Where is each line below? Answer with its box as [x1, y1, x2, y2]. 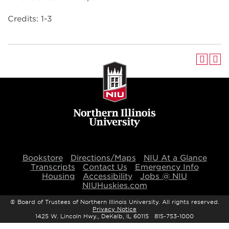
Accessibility [83, 172, 132, 181]
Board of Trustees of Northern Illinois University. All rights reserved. [17, 198, 219, 205]
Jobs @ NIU [140, 172, 187, 181]
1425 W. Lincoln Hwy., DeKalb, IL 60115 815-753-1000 [35, 213, 194, 220]
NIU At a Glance [143, 153, 207, 163]
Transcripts [30, 163, 75, 172]
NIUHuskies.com [82, 181, 147, 190]
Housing [42, 172, 75, 181]
